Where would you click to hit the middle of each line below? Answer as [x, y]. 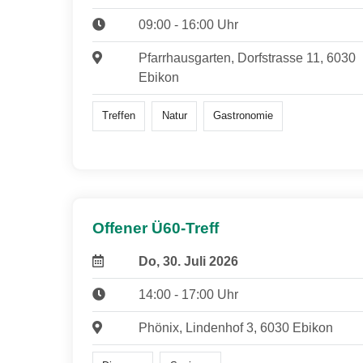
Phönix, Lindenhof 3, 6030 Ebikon [235, 327]
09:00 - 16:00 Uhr [188, 25]
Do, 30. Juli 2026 [188, 261]
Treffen [119, 116]
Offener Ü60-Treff [156, 228]
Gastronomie [243, 116]
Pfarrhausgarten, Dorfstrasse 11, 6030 [247, 58]
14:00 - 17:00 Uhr [188, 294]
